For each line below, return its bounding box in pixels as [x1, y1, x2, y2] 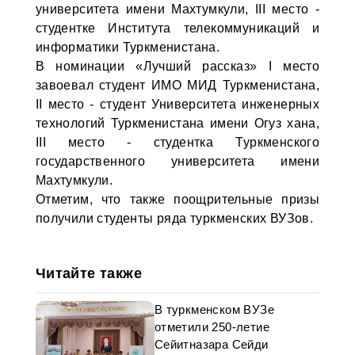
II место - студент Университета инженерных [35, 97, 320, 111]
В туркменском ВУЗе [154, 303, 274, 316]
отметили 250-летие [154, 320, 269, 334]
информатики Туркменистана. [35, 40, 220, 54]
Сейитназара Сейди [154, 338, 269, 351]
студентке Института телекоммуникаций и [35, 21, 320, 35]
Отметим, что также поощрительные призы [35, 193, 320, 206]
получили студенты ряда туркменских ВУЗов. [35, 212, 314, 225]
